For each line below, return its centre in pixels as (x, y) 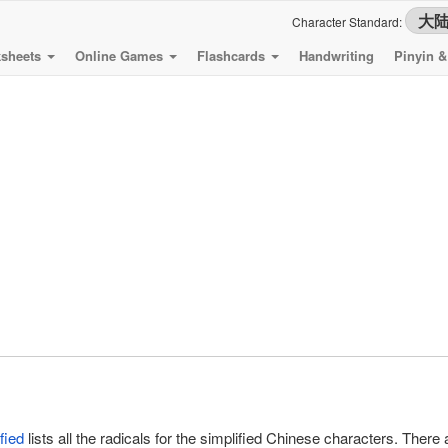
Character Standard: (348, 21)
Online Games (121, 55)
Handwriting (336, 55)
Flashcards (233, 55)
